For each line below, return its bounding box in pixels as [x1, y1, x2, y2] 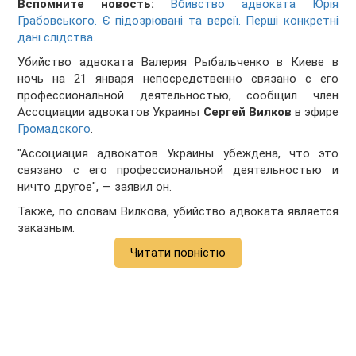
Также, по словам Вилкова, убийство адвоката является [17, 204, 339, 219]
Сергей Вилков [203, 105, 292, 120]
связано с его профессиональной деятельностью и [17, 163, 339, 178]
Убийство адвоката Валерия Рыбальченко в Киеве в [17, 55, 339, 70]
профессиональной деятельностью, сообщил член [17, 88, 339, 103]
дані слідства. [17, 30, 96, 45]
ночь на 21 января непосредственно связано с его [17, 72, 339, 87]
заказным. [17, 221, 75, 236]
